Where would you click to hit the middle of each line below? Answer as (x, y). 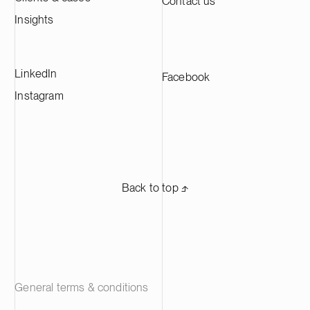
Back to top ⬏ (155, 188)
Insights (34, 19)
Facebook (186, 77)
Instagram (39, 96)
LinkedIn (36, 74)
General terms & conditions (82, 287)
